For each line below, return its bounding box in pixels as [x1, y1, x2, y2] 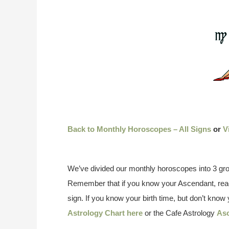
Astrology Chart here [67, 209, 143, 218]
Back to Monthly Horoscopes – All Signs [67, 125, 211, 134]
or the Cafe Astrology [143, 209, 217, 218]
